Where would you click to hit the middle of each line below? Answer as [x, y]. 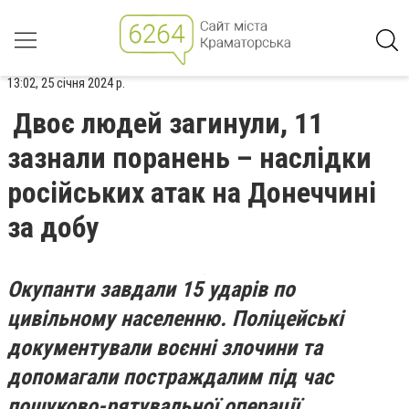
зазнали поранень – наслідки [189, 158]
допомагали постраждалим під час [170, 377]
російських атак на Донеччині [192, 193]
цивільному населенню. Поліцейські [175, 319]
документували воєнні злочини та [165, 348]
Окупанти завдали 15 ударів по [151, 289]
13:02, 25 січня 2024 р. [66, 83]
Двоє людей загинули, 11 [168, 123]
